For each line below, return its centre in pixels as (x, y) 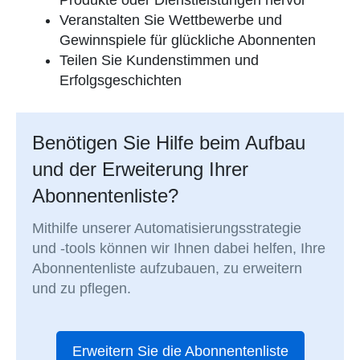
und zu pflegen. (82, 288)
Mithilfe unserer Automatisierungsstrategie (167, 228)
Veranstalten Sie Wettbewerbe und (171, 20)
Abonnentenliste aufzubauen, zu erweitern (168, 268)
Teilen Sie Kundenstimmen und (159, 61)
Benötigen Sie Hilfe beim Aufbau (169, 142)
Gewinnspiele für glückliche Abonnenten (188, 41)
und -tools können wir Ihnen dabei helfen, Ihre (179, 248)
